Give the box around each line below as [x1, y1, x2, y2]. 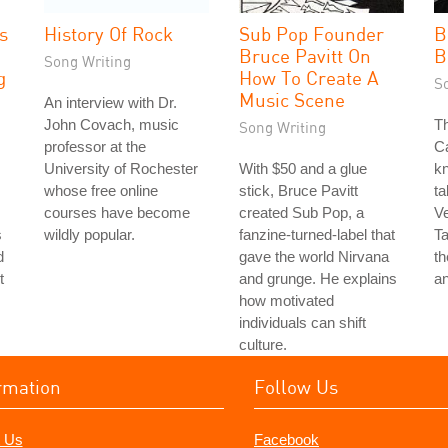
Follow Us [254, 375, 338, 398]
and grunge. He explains [239, 270, 397, 287]
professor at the [44, 138, 146, 155]
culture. [239, 336, 287, 353]
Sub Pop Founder [239, 22, 384, 45]
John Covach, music [44, 116, 179, 133]
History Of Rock [44, 22, 173, 45]
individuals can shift [239, 314, 366, 331]
